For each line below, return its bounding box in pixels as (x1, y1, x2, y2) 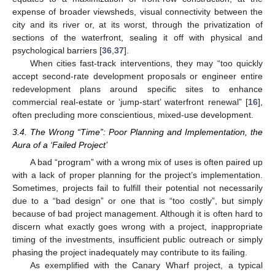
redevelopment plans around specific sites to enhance (12, 83, 263, 94)
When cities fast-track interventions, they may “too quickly (29, 58, 263, 68)
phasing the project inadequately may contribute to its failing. (12, 247, 247, 257)
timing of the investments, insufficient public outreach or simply (12, 234, 263, 244)
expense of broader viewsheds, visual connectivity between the (12, 6, 263, 17)
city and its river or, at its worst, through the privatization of (12, 19, 263, 29)
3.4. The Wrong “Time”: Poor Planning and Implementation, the (12, 126, 263, 137)
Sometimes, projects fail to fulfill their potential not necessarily (12, 182, 263, 193)
